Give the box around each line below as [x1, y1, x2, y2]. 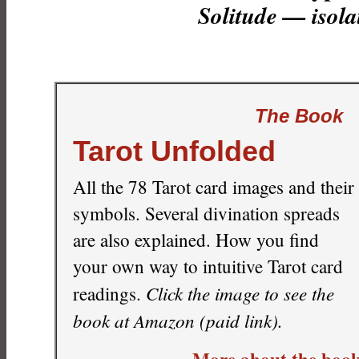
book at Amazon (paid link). [73, 308, 283, 333]
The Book [255, 105, 343, 127]
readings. [73, 281, 146, 306]
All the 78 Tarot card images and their [73, 175, 354, 200]
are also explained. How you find [73, 228, 319, 252]
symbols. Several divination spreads [73, 201, 340, 226]
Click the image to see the [146, 280, 334, 305]
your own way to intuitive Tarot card [73, 254, 343, 279]
